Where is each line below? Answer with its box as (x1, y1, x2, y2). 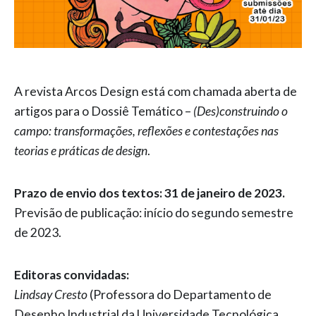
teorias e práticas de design (14, 143, 147, 158)
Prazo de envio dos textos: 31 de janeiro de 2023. (14, 186, 285, 200)
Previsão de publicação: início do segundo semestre (14, 205, 293, 220)
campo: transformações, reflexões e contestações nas (14, 123, 279, 138)
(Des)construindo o (193, 104, 288, 119)
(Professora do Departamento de (87, 287, 272, 302)
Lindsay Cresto (14, 287, 87, 302)
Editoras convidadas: (14, 267, 129, 282)
